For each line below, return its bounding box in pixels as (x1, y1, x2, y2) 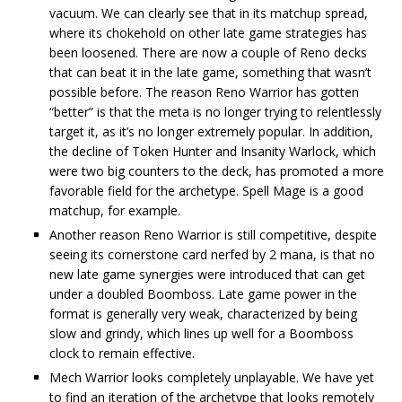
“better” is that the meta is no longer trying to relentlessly (49, 102, 381, 120)
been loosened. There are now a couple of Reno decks (49, 43, 367, 61)
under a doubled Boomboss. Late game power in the (49, 284, 357, 302)
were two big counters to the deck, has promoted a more (49, 162, 384, 179)
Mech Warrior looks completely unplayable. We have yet (49, 368, 374, 386)
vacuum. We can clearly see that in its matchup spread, (49, 4, 368, 22)
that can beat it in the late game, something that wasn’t (49, 63, 371, 81)
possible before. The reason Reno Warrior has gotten (49, 83, 359, 100)
